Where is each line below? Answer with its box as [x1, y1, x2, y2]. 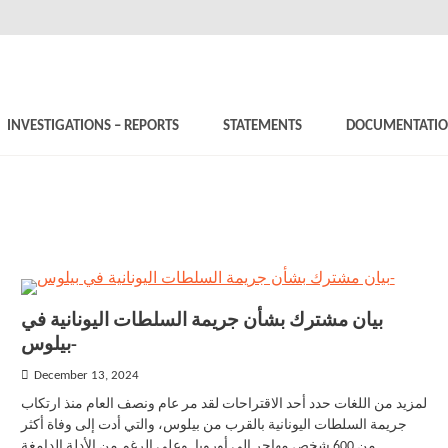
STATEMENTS [223, 119, 302, 134]
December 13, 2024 [33, 370, 139, 382]
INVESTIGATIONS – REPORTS [7, 119, 179, 134]
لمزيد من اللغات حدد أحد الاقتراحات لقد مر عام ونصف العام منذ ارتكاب [20, 397, 427, 412]
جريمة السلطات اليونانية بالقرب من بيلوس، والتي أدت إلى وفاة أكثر [20, 418, 407, 433]
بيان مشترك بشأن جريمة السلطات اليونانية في [20, 312, 383, 331]
